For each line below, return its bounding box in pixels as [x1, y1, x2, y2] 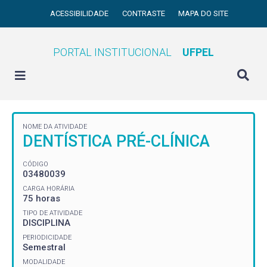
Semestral [23, 241, 66, 253]
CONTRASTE [122, 9, 167, 18]
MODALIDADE [23, 257, 65, 266]
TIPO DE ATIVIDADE [23, 209, 82, 217]
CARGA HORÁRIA [23, 184, 74, 193]
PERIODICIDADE [23, 233, 72, 241]
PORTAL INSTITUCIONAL [53, 46, 172, 58]
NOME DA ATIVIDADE [23, 123, 87, 131]
